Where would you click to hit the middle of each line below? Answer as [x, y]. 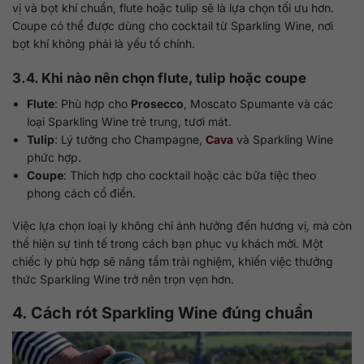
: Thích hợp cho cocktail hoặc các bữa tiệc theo [190, 175]
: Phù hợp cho [93, 104]
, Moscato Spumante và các [259, 104]
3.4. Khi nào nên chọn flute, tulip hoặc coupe [159, 78]
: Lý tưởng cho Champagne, [130, 140]
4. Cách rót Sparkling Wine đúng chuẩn [162, 313]
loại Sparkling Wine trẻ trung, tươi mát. [130, 122]
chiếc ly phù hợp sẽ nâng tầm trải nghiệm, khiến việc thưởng [173, 262]
